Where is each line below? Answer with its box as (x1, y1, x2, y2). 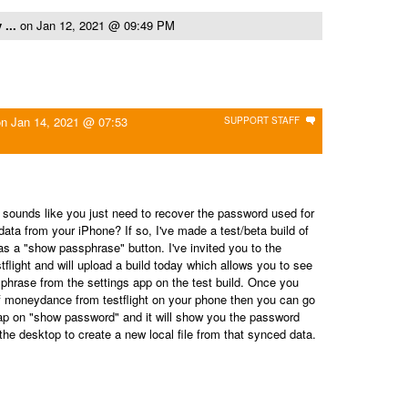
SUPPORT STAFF (224, 114, 300, 127)
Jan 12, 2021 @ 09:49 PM (36, 16, 175, 34)
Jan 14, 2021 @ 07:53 (11, 113, 127, 130)
